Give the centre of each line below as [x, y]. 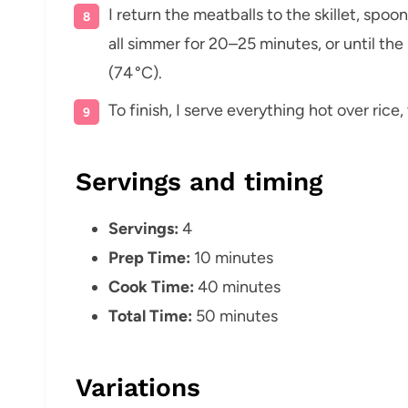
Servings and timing [199, 181]
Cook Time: [151, 286]
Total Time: [150, 316]
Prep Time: [149, 257]
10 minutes [232, 257]
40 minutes [237, 286]
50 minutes [235, 316]
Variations [138, 387]
